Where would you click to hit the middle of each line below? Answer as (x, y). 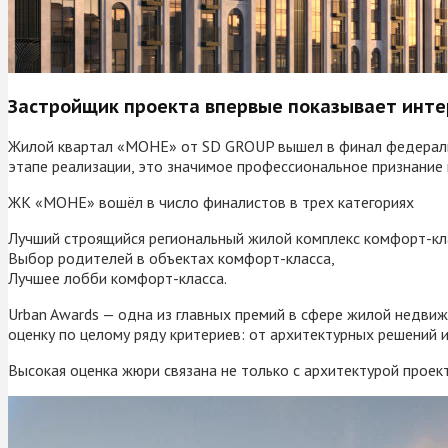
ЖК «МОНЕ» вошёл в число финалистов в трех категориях (211, 201)
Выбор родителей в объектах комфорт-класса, (171, 257)
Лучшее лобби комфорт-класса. (117, 277)
